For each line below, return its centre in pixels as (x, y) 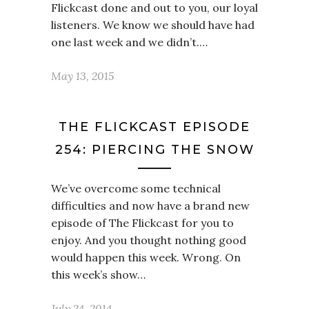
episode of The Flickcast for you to (142, 223)
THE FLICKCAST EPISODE (154, 127)
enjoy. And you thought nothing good (149, 240)
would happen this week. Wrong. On (146, 257)
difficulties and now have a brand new (150, 206)
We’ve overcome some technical (136, 188)
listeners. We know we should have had (153, 25)
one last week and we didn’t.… (129, 42)
